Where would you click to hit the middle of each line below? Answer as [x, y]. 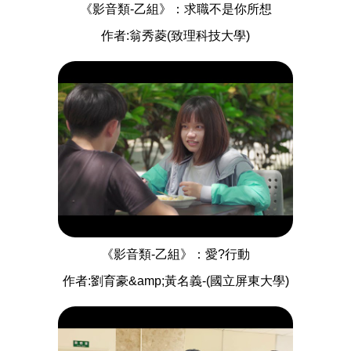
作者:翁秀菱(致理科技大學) [175, 36]
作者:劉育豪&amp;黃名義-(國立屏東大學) [175, 281]
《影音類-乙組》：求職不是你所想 [175, 9]
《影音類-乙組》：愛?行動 [175, 255]
